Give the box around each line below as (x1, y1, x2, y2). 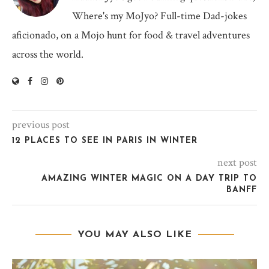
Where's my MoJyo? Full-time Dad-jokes (72, 9, 247, 23)
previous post (12, 118, 70, 132)
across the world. (12, 47, 83, 62)
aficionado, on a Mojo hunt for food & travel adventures (12, 28, 250, 43)
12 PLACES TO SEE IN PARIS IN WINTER (12, 136, 198, 146)
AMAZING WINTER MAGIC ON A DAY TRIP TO (41, 174, 257, 184)
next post (217, 156, 257, 170)
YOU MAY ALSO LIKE (77, 230, 192, 240)
